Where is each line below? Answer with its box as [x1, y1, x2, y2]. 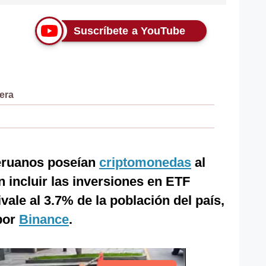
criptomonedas [99, 155, 191, 170]
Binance [19, 212, 69, 227]
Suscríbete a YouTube [73, 25, 186, 37]
